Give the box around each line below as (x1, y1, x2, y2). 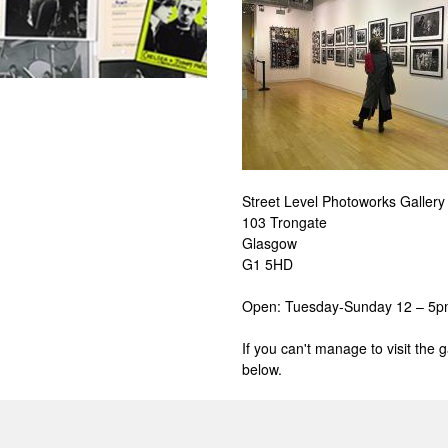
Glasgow (241, 233, 297, 253)
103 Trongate (241, 212, 327, 232)
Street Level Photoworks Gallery (241, 191, 445, 211)
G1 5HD (241, 254, 293, 274)
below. (241, 359, 282, 379)
